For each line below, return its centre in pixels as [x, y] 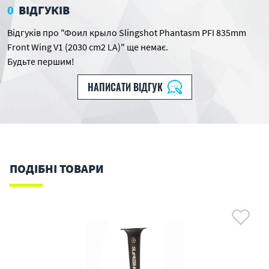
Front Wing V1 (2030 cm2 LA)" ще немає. [88, 47]
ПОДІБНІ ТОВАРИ [57, 168]
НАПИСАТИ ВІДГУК [125, 87]
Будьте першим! [41, 61]
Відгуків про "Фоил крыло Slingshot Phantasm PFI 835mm [127, 32]
